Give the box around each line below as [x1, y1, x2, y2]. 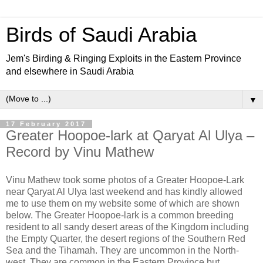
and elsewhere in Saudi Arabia [6, 66, 134, 76]
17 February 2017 [6, 120, 86, 127]
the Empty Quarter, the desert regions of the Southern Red [6, 233, 245, 244]
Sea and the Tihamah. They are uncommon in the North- [6, 245, 239, 255]
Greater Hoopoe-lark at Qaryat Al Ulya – [6, 127, 254, 143]
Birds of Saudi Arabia [6, 23, 197, 46]
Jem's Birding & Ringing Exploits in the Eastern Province [6, 53, 241, 63]
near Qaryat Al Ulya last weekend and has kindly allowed [6, 186, 242, 197]
